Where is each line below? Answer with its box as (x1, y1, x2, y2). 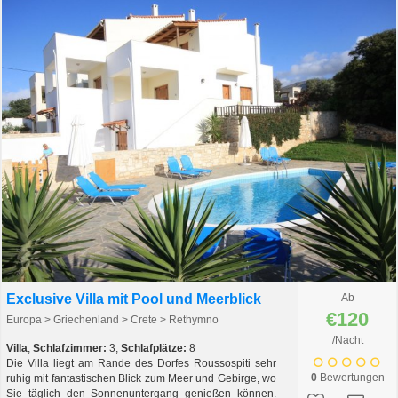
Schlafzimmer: (33, 342, 107, 355)
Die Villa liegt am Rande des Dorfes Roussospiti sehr (6, 357, 276, 370)
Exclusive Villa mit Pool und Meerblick (6, 291, 261, 307)
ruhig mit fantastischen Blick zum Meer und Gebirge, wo (6, 372, 276, 386)
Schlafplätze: (121, 342, 187, 355)
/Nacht (331, 334, 363, 347)
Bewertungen (316, 371, 385, 385)
